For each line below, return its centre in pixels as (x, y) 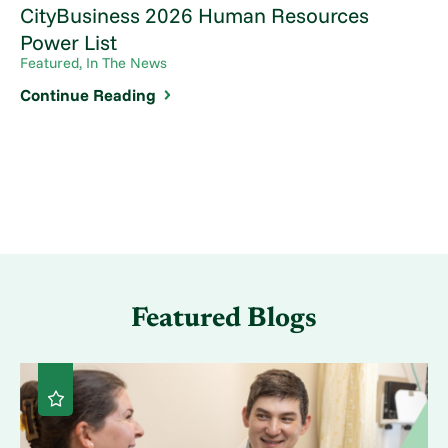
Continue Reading (88, 94)
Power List (69, 42)
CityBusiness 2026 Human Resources (195, 15)
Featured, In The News (94, 63)
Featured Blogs (224, 319)
